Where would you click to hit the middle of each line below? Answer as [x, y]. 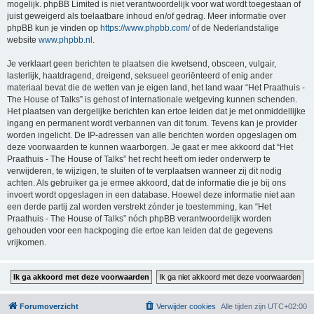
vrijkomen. [27, 243]
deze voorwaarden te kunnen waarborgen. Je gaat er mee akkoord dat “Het [150, 147]
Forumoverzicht [49, 306]
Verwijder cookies [186, 306]
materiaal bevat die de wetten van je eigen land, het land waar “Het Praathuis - [156, 88]
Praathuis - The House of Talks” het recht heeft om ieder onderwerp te [139, 159]
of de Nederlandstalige [234, 28]
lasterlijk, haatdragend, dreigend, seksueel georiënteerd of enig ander [140, 76]
